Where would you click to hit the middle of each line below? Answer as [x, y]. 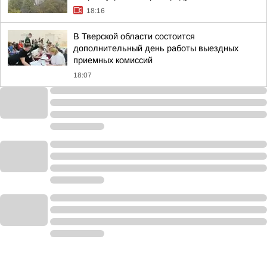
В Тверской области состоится [134, 36]
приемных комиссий [113, 60]
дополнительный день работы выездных [156, 48]
